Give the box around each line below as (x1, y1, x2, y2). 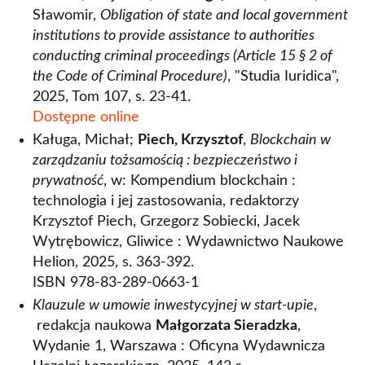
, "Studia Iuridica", (227, 69, 339, 84)
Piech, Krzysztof (138, 133, 243, 147)
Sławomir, (33, 8, 100, 23)
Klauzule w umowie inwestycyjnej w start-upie (33, 298, 314, 313)
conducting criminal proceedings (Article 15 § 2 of (33, 49, 332, 64)
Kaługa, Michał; (33, 133, 138, 147)
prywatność (33, 174, 103, 188)
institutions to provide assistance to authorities (33, 29, 314, 43)
